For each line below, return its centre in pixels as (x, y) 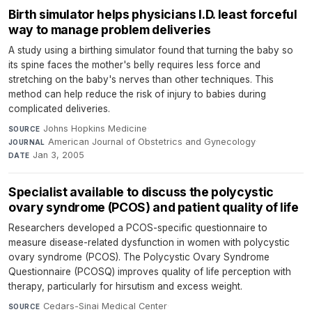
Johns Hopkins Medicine (95, 129)
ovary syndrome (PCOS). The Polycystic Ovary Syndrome (139, 257)
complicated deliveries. (59, 109)
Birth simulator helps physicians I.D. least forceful (153, 15)
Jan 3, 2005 (59, 155)
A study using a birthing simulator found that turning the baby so (151, 50)
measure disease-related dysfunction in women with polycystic (149, 243)
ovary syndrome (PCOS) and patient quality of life (154, 208)
